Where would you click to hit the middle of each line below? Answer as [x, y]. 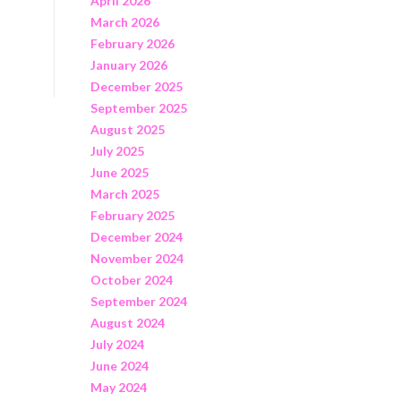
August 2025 [127, 129]
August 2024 [127, 322]
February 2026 [132, 43]
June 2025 [119, 172]
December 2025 [136, 86]
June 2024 [119, 365]
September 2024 [138, 301]
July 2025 [117, 150]
